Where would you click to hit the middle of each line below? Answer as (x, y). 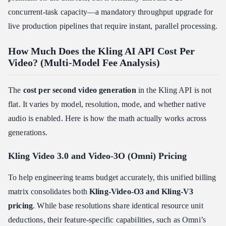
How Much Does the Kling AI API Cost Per (101, 51)
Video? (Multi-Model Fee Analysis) (84, 63)
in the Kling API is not (174, 90)
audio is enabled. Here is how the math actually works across (107, 119)
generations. (28, 133)
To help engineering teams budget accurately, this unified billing (112, 178)
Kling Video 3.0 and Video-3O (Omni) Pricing (97, 156)
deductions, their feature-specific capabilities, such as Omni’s (107, 220)
